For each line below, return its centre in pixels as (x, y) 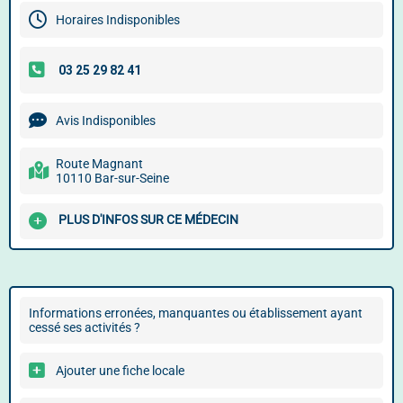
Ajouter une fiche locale (120, 371)
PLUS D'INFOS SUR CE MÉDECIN (148, 220)
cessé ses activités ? (85, 327)
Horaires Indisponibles (118, 20)
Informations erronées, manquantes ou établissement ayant (196, 313)
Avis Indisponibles (106, 121)
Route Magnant (99, 164)
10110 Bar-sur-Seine (112, 178)
